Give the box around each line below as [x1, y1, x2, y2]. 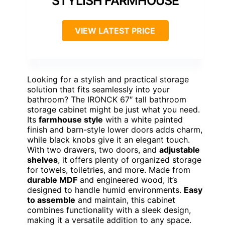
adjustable [159, 144, 200, 155]
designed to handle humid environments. [27, 184, 184, 195]
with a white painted [103, 114, 183, 125]
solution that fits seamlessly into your [27, 84, 170, 94]
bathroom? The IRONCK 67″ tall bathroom [27, 94, 186, 104]
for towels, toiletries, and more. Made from [27, 164, 190, 175]
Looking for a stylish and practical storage [27, 74, 189, 84]
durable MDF [27, 174, 77, 185]
